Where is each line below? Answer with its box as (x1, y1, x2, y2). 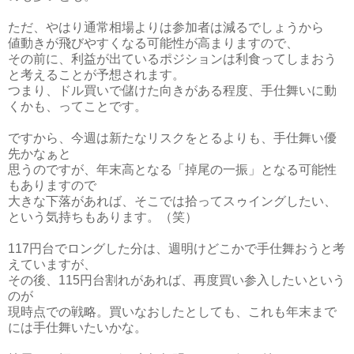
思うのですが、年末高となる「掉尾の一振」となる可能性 (8, 162, 337, 176)
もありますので (8, 178, 96, 192)
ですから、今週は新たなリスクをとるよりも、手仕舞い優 (8, 130, 337, 145)
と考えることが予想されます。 (8, 67, 185, 81)
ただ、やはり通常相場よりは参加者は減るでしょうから (8, 20, 324, 34)
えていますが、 (8, 257, 96, 271)
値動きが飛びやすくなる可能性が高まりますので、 (8, 36, 299, 50)
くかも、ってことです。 (8, 99, 147, 113)
